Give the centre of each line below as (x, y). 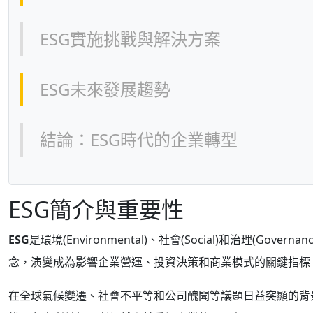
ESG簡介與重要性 (96, 209)
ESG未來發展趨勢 (105, 89)
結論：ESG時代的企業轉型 (139, 139)
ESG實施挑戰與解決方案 (130, 39)
